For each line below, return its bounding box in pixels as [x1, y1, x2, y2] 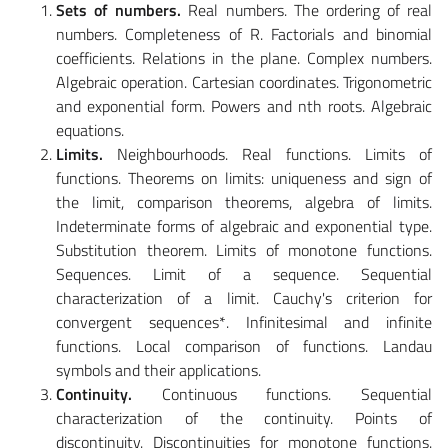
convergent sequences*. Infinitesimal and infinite [56, 309, 432, 334]
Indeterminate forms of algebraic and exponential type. [56, 213, 432, 238]
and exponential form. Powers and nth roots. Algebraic [56, 93, 432, 118]
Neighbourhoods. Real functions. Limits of [103, 141, 432, 166]
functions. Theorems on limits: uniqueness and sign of [56, 165, 432, 190]
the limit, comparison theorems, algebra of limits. [56, 189, 432, 214]
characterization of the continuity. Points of [56, 405, 432, 430]
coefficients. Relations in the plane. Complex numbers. [56, 45, 432, 70]
